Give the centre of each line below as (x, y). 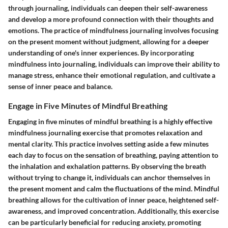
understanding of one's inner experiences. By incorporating (101, 52)
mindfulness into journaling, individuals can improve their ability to (114, 64)
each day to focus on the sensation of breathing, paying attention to (113, 155)
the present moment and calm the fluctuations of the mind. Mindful (114, 188)
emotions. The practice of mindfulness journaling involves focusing (113, 30)
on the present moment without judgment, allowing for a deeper (109, 41)
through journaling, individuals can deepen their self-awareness (108, 8)
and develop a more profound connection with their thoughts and (111, 19)
